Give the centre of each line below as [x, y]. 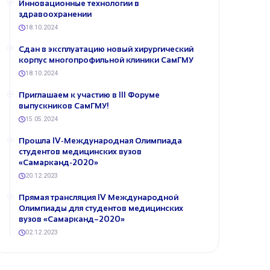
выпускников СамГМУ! [64, 106]
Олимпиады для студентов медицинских [101, 208]
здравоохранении [55, 14]
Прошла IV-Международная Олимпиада [100, 141]
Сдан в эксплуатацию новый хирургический [106, 49]
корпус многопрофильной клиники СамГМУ [106, 60]
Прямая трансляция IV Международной [99, 197]
